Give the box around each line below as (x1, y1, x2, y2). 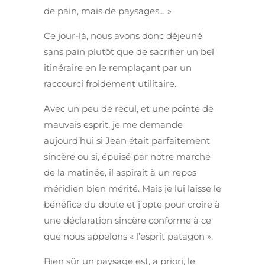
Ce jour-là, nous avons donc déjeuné (44, 30, 202, 42)
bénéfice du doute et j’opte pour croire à (44, 199, 220, 211)
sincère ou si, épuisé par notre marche (44, 151, 211, 163)
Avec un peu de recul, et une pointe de (44, 103, 214, 115)
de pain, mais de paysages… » (44, 5, 172, 17)
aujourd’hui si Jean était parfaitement (44, 135, 210, 147)
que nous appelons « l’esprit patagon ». (44, 231, 213, 243)
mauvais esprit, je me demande (44, 119, 183, 131)
